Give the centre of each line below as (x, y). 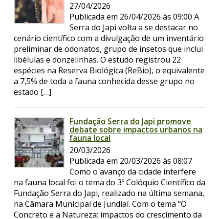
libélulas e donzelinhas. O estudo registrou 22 (97, 60)
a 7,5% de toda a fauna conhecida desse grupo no (104, 81)
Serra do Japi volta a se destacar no (134, 28)
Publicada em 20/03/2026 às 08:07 (131, 161)
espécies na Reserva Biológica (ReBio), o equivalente (109, 71)
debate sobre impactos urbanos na (136, 130)
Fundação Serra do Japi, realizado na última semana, (109, 193)
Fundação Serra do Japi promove (130, 121)
